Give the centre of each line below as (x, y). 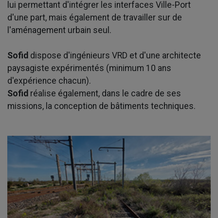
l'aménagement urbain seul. (59, 30)
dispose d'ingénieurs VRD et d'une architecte (115, 56)
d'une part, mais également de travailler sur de (95, 18)
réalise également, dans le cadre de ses (105, 94)
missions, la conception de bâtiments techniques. (101, 106)
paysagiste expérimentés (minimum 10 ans (89, 68)
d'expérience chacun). (49, 81)
